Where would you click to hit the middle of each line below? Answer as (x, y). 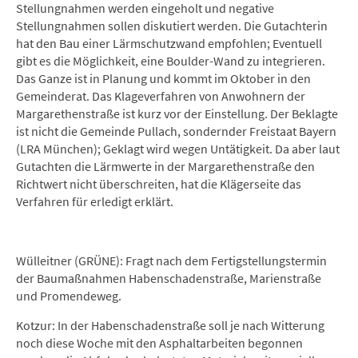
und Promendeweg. (69, 296)
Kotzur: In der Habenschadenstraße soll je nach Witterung (170, 325)
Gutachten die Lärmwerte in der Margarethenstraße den (165, 166)
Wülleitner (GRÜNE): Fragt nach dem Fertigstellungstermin (171, 261)
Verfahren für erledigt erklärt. (95, 201)
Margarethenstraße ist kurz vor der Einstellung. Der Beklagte (177, 113)
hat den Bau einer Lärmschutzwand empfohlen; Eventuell (169, 43)
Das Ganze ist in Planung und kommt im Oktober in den (163, 78)
